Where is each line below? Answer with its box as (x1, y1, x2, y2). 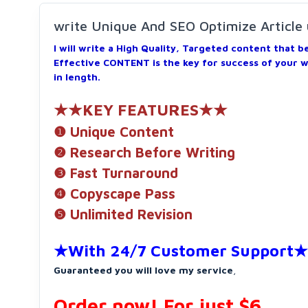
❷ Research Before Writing (54, 144, 235, 160)
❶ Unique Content (54, 124, 174, 140)
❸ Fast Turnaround (54, 165, 178, 181)
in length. (54, 71, 100, 82)
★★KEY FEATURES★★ (54, 100, 228, 119)
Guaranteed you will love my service (54, 264, 233, 276)
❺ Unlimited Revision (54, 206, 192, 222)
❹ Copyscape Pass (54, 186, 175, 201)
